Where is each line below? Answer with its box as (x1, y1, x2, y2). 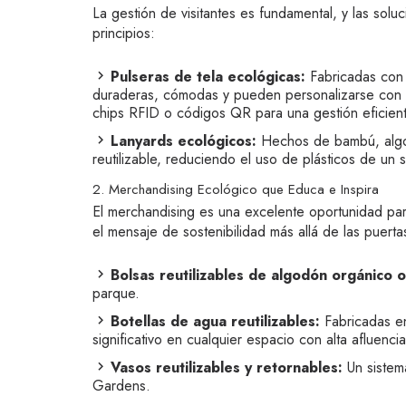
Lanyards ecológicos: (111, 130, 256, 151)
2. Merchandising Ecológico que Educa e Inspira (92, 179, 379, 199)
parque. (92, 283, 140, 304)
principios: (92, 23, 155, 43)
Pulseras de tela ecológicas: (111, 66, 305, 87)
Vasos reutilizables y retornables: (111, 357, 343, 378)
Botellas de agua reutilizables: (111, 311, 320, 332)
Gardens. (92, 375, 150, 396)
